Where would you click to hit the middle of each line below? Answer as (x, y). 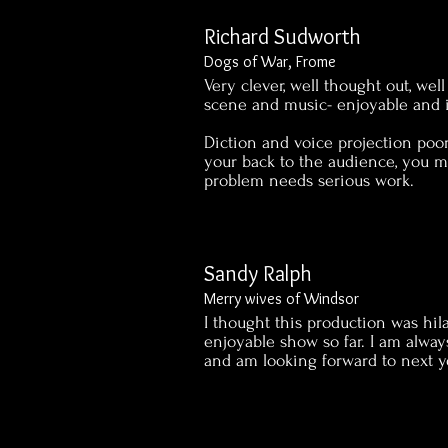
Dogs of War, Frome (270, 61)
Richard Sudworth (283, 36)
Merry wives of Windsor (282, 298)
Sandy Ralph (258, 273)
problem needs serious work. (309, 180)
